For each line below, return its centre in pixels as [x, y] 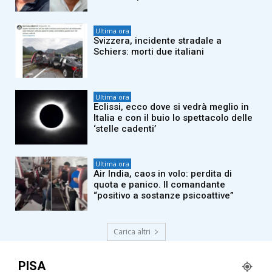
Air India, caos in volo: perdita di [163, 173]
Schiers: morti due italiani [149, 51]
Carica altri [132, 232]
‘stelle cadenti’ [125, 129]
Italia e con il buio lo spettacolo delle [173, 118]
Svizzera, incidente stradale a [158, 40]
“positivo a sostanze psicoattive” [164, 195]
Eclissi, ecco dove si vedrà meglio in [172, 107]
